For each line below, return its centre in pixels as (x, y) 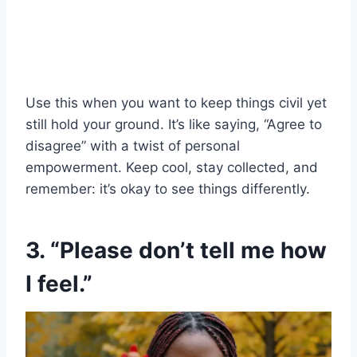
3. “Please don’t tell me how (176, 250)
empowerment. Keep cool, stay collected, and (172, 167)
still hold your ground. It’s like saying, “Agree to (174, 124)
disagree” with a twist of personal (133, 145)
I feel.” (59, 283)
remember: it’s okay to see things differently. (168, 188)
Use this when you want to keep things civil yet (176, 102)
